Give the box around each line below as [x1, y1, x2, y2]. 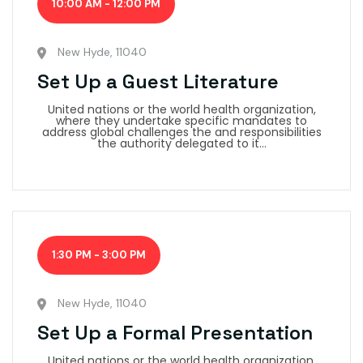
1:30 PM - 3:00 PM [52, 248, 146, 263]
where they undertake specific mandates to [56, 113, 307, 130]
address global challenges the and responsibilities [41, 124, 322, 141]
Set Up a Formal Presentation [37, 320, 313, 346]
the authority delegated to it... [96, 135, 267, 152]
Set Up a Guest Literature [37, 69, 279, 95]
